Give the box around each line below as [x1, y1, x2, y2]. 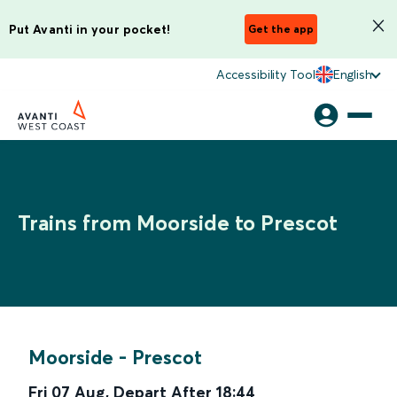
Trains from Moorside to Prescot [18, 210, 338, 236]
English [332, 66, 372, 82]
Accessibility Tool [216, 66, 315, 82]
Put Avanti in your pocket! [9, 20, 171, 37]
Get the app [248, 22, 314, 35]
